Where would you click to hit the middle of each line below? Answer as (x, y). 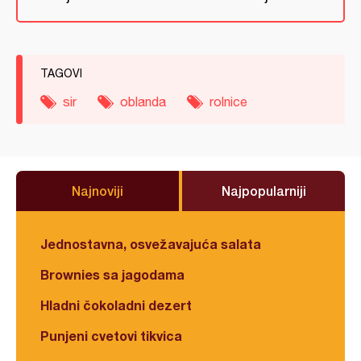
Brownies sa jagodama (112, 274)
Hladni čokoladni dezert (116, 305)
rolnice (228, 101)
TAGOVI (61, 73)
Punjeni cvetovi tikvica (111, 335)
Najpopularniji (263, 190)
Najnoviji (98, 190)
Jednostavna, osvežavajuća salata (151, 243)
